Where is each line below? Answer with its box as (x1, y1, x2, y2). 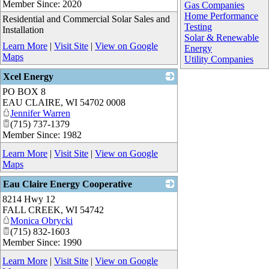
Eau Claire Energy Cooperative (3, 178, 132, 189)
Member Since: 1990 (2, 237, 82, 247)
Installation (2, 24, 44, 35)
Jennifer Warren (10, 107, 70, 118)
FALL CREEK (2, 204, 61, 215)
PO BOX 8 (2, 86, 46, 97)
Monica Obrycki (10, 215, 73, 226)
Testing (184, 21, 213, 32)
